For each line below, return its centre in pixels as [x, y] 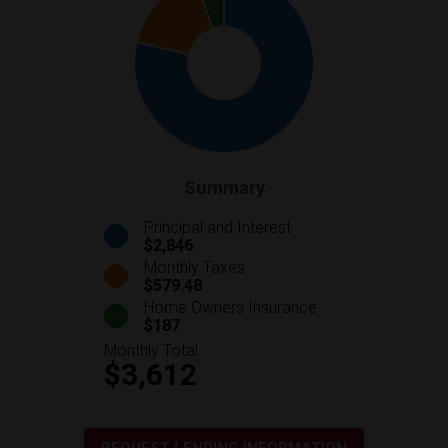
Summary [224, 188]
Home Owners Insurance [230, 307]
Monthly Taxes [194, 267]
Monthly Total [151, 350]
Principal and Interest [217, 227]
